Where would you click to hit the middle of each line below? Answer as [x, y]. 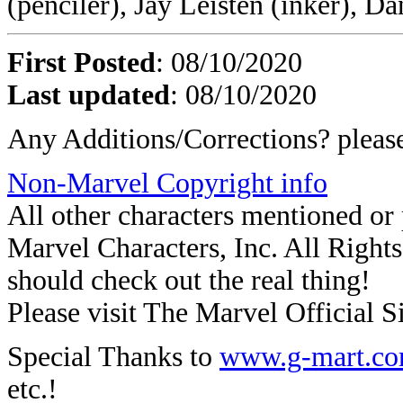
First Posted [81, 63]
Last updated [89, 95]
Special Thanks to [113, 357]
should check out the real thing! [189, 280]
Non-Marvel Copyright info [167, 183]
